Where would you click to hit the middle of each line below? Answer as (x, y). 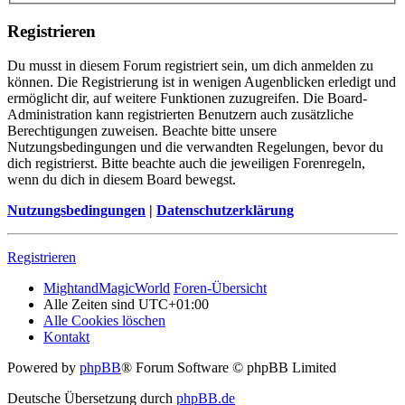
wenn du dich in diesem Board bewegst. (122, 180)
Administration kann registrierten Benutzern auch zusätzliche (180, 115)
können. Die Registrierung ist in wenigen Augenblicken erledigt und (202, 82)
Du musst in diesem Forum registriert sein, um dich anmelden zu (190, 66)
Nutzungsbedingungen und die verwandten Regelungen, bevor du (195, 147)
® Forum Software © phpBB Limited (229, 368)
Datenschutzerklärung (225, 211)
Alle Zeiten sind (91, 305)
